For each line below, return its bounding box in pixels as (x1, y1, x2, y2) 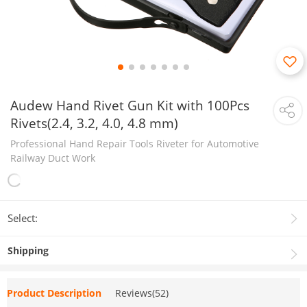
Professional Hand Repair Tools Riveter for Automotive (10, 137, 259, 150)
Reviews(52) (115, 286, 169, 299)
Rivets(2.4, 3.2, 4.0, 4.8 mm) (10, 114, 178, 132)
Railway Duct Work (10, 151, 95, 164)
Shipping (8, 244, 49, 257)
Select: (8, 211, 38, 225)
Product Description (7, 286, 101, 299)
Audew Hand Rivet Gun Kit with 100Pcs (10, 97, 249, 114)
